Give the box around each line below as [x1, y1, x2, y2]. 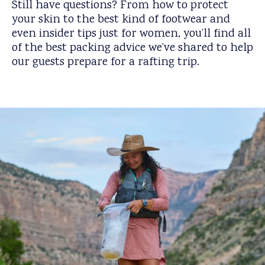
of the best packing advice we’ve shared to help [12, 39, 253, 57]
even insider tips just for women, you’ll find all [12, 25, 251, 43]
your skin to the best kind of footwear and [12, 11, 230, 28]
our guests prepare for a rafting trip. [12, 53, 199, 71]
